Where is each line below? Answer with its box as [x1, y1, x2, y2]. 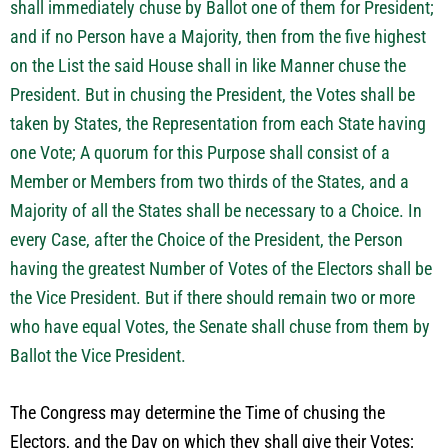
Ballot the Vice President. [10, 345, 186, 366]
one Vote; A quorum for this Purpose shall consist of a [10, 142, 390, 163]
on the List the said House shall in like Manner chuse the [10, 55, 406, 76]
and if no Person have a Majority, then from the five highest [10, 26, 426, 47]
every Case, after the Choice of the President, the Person [10, 229, 403, 250]
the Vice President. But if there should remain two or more [10, 287, 415, 308]
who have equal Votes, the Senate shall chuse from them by [10, 316, 430, 337]
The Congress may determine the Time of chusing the [10, 402, 385, 423]
